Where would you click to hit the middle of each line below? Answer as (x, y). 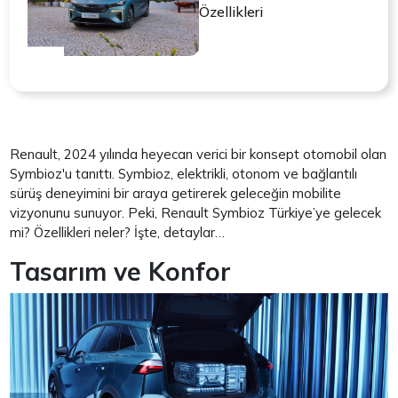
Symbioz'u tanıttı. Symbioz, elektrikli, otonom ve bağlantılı (184, 174)
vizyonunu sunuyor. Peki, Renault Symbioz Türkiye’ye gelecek (196, 213)
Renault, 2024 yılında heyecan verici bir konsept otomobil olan (199, 155)
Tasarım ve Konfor (121, 272)
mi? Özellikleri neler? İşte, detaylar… (118, 233)
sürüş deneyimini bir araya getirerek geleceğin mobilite (176, 194)
